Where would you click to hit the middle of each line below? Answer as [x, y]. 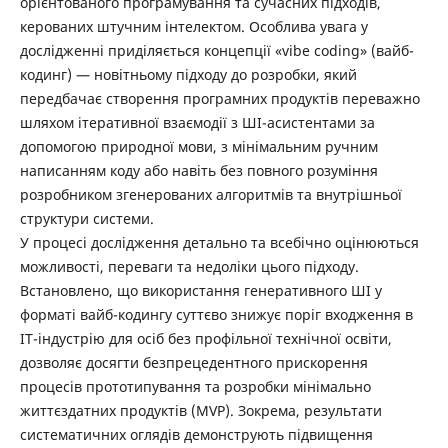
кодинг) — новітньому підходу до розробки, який [188, 74]
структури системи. [86, 218]
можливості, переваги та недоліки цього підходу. [189, 266]
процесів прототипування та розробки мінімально [195, 386]
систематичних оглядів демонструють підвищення [196, 434]
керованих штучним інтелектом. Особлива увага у [193, 26]
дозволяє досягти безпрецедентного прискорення [193, 362]
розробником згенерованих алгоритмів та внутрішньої [210, 194]
